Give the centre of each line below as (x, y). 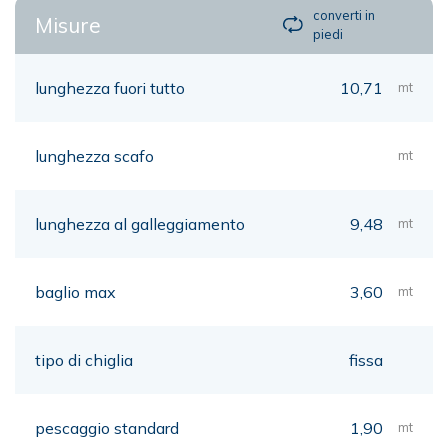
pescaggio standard (107, 427)
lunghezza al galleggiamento (140, 223)
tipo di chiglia (84, 359)
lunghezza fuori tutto (110, 87)
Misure (68, 24)
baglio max (75, 291)
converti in (344, 14)
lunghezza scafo (94, 155)
